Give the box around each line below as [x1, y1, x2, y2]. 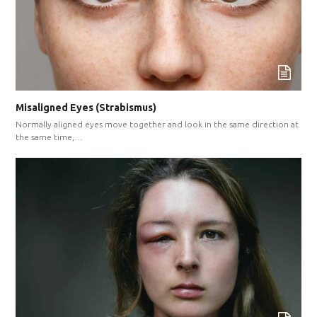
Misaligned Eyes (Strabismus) [16, 102, 157, 114]
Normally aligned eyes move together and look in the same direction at [16, 120, 299, 129]
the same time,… [16, 132, 83, 142]
